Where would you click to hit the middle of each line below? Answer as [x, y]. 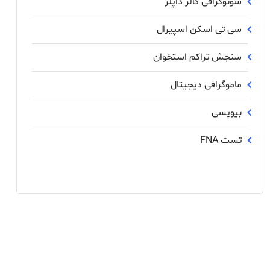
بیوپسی [227, 113]
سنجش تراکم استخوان [197, 57]
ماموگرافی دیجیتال [206, 85]
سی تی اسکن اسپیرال [199, 30]
